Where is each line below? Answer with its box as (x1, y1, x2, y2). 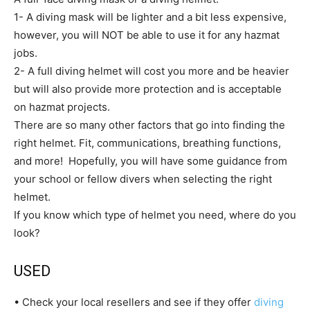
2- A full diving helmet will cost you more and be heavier (14, 64, 289, 78)
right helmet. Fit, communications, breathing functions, (14, 136, 281, 150)
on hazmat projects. (14, 100, 110, 114)
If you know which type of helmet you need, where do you (14, 208, 296, 222)
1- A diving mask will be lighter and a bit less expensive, (14, 10, 286, 24)
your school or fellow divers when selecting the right (14, 172, 272, 186)
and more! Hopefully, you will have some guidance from (14, 154, 287, 168)
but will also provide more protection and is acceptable (14, 82, 282, 96)
